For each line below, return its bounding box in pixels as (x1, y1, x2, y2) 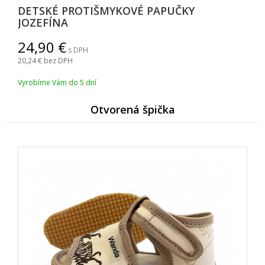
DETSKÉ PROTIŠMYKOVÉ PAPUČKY (18, 4, 195, 18)
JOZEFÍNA (18, 15, 68, 30)
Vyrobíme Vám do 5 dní (18, 77, 96, 88)
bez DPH (44, 56, 73, 66)
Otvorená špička (90, 102, 175, 117)
